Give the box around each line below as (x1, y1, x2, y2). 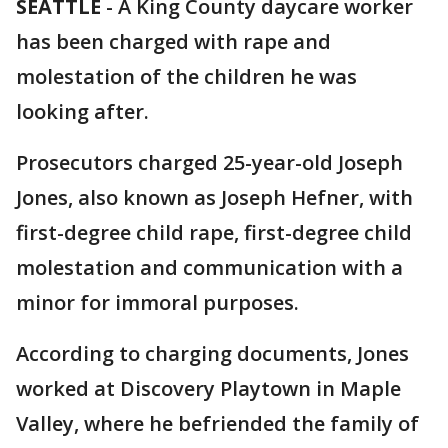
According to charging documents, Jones (16, 340, 409, 367)
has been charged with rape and (16, 28, 331, 55)
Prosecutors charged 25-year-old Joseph (16, 149, 403, 176)
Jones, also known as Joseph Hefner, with (16, 184, 413, 211)
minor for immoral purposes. (16, 289, 299, 316)
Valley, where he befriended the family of (16, 410, 419, 437)
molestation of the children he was (16, 63, 357, 90)
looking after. (16, 98, 149, 125)
